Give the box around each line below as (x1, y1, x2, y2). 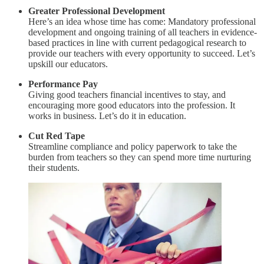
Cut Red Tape (28, 130, 85, 141)
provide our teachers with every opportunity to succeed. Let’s (28, 48, 255, 58)
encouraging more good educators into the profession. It (28, 100, 235, 110)
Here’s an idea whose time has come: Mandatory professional (28, 16, 256, 27)
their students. (28, 162, 80, 173)
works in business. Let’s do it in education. (28, 110, 186, 121)
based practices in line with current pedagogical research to (28, 37, 246, 48)
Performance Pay (28, 78, 98, 89)
